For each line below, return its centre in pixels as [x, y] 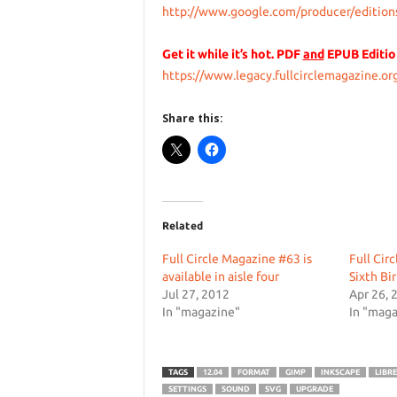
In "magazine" [201, 312]
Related [182, 226]
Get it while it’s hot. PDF [232, 54]
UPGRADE [314, 389]
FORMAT [253, 372]
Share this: [192, 118]
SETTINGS [187, 389]
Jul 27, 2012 [195, 294]
